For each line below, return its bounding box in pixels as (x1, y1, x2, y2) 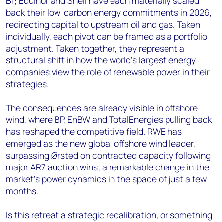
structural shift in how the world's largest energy (6, 54, 196, 66)
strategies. (6, 77, 49, 90)
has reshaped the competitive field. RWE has (6, 125, 182, 137)
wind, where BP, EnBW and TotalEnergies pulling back (6, 113, 212, 125)
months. (6, 184, 38, 197)
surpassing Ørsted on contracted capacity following (6, 149, 211, 161)
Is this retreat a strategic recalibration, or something (6, 208, 212, 221)
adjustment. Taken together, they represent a (6, 42, 184, 54)
